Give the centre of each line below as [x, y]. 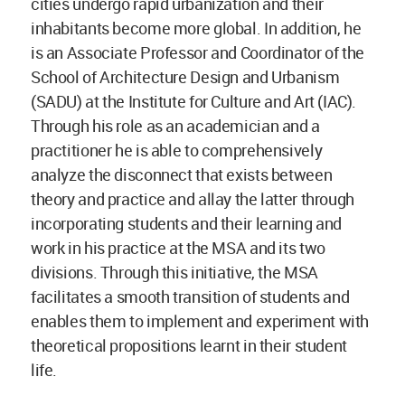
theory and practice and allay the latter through [193, 199]
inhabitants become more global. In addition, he [196, 28]
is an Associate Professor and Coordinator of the [198, 53]
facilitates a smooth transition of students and [190, 297]
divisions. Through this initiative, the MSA [174, 273]
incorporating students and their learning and [186, 224]
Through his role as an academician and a [175, 126]
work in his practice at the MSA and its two [178, 248]
